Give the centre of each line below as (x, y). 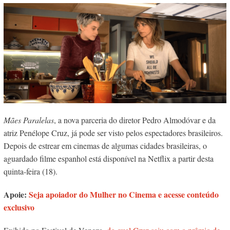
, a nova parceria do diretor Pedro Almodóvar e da (135, 120)
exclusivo (19, 207)
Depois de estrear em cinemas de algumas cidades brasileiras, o (105, 146)
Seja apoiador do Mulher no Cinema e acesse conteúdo (123, 195)
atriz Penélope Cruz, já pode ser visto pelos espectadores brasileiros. (113, 133)
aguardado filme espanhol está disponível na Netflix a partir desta (108, 159)
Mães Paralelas (28, 120)
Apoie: (16, 195)
